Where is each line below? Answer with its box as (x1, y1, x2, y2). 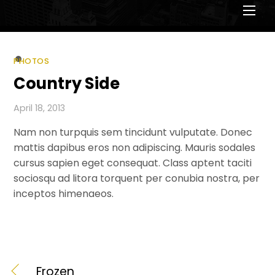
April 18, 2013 (14, 101, 66, 114)
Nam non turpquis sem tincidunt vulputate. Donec (14, 125, 253, 140)
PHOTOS (14, 56, 50, 67)
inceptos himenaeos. (14, 187, 114, 201)
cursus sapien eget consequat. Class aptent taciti (14, 156, 252, 171)
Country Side (14, 72, 120, 95)
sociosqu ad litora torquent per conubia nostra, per (14, 171, 260, 186)
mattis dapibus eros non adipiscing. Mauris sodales (14, 141, 256, 155)
